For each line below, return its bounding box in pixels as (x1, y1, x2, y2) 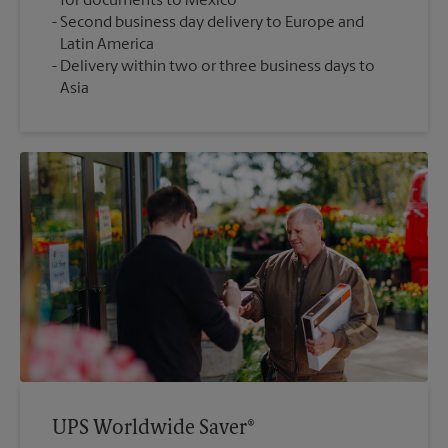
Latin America (60, 37, 154, 54)
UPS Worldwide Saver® (52, 418, 255, 439)
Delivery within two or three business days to (60, 59, 375, 76)
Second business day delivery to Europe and (60, 15, 364, 32)
